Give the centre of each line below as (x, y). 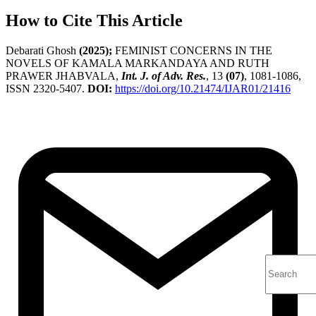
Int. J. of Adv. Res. (164, 76)
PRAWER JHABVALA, (63, 76)
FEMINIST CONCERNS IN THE (192, 51)
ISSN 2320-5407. (47, 89)
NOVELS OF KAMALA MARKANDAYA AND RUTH (138, 63)
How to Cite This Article (94, 21)
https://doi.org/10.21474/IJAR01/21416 (203, 89)
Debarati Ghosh (42, 51)
